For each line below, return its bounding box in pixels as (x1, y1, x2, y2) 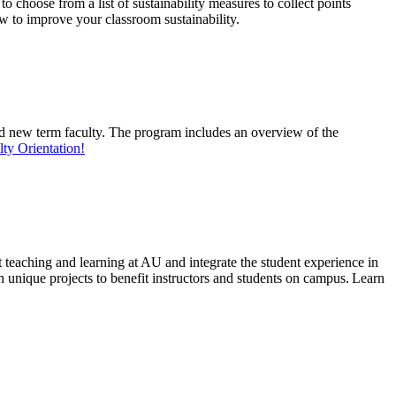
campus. (303, 270, 349, 286)
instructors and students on (148, 270, 303, 286)
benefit (110, 270, 148, 286)
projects (49, 270, 93, 286)
